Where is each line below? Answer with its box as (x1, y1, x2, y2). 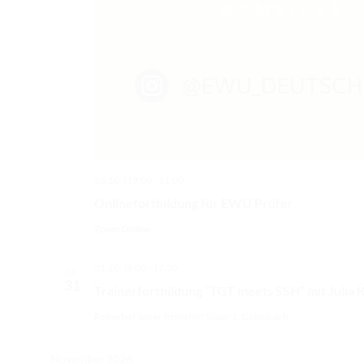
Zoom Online (93, 223, 150, 236)
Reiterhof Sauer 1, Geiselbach (162, 310, 288, 323)
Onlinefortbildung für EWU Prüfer (93, 195, 293, 211)
